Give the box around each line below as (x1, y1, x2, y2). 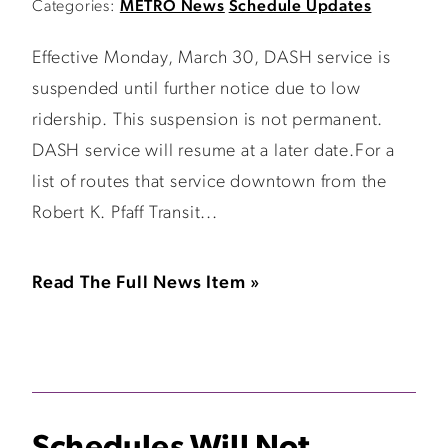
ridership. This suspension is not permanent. (32, 111, 384, 130)
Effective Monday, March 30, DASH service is (32, 49, 391, 68)
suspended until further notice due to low (32, 80, 361, 99)
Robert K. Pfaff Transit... (32, 204, 218, 223)
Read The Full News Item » (32, 274, 261, 293)
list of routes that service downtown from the (32, 173, 387, 192)
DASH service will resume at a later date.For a (32, 142, 395, 161)
